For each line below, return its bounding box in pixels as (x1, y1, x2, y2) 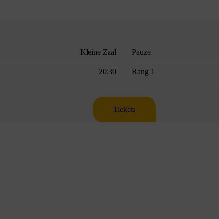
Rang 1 (132, 67, 154, 76)
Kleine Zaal (80, 48, 116, 57)
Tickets (113, 105, 135, 114)
